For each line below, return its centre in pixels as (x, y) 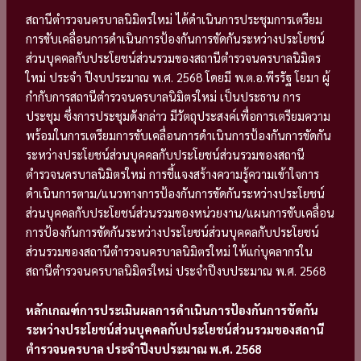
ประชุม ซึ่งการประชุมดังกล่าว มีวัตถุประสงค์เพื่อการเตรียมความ (178, 115)
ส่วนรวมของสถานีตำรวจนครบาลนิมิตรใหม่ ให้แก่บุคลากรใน (170, 251)
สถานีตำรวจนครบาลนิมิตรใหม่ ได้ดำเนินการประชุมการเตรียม (174, 19)
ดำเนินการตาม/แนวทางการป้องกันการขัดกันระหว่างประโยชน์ (176, 193)
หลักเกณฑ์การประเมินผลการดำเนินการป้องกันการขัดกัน (172, 310)
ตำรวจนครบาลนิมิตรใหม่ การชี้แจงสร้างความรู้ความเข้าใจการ (173, 173)
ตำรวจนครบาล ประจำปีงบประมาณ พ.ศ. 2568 (144, 349)
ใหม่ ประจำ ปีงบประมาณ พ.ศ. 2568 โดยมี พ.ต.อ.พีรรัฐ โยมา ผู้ (178, 77)
